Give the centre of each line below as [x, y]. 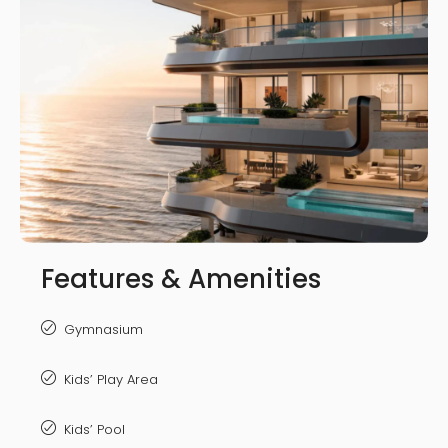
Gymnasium [103, 330]
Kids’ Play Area [111, 380]
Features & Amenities [181, 279]
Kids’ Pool [94, 430]
